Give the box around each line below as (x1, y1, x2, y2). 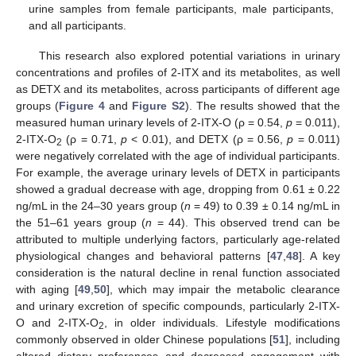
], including (285, 332, 341, 346)
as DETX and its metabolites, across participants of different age (16, 82, 340, 95)
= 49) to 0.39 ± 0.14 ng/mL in (190, 199, 341, 212)
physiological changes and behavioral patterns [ (16, 249, 270, 262)
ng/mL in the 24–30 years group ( (16, 199, 184, 212)
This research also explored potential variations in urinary (38, 48, 340, 62)
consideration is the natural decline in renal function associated (16, 265, 340, 279)
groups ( (16, 99, 60, 112)
